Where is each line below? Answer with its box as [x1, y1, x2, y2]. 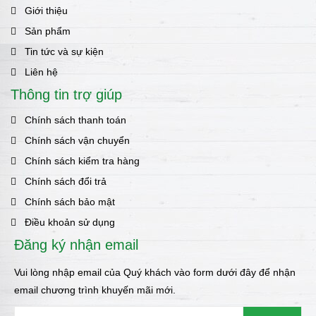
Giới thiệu [25, 5, 68, 17]
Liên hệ [25, 66, 58, 78]
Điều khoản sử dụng [25, 217, 115, 229]
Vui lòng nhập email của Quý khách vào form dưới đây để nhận [14, 267, 296, 279]
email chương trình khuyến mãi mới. [14, 284, 176, 296]
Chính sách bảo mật [25, 196, 115, 208]
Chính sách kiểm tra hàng [25, 155, 140, 167]
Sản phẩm [25, 25, 71, 37]
